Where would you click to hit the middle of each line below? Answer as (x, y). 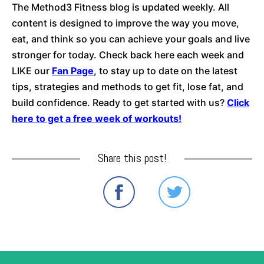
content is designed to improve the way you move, (126, 23)
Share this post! (132, 158)
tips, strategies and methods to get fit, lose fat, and (128, 86)
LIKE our (32, 70)
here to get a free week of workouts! (97, 118)
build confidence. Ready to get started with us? (119, 102)
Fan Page (73, 70)
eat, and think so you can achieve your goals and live (131, 39)
